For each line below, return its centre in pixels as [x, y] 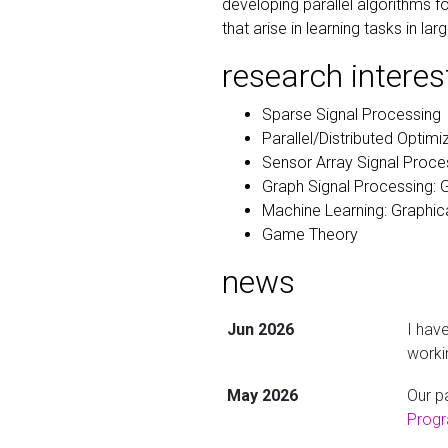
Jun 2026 [260, 329]
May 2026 [262, 395]
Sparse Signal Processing [351, 114]
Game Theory [310, 234]
